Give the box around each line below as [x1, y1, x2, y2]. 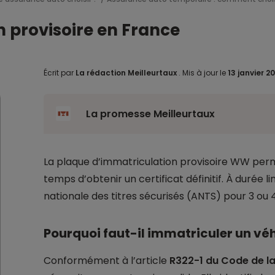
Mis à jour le [180, 68, 228, 78]
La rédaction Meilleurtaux [75, 68, 177, 78]
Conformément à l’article [43, 254, 169, 268]
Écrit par [43, 68, 76, 78]
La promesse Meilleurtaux [85, 107, 215, 121]
